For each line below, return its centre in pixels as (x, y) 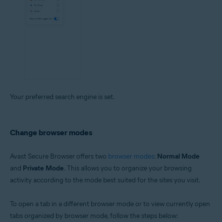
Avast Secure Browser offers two (59, 157)
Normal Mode (178, 157)
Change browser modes (51, 133)
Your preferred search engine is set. (62, 97)
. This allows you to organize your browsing (128, 168)
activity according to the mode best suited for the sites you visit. (105, 180)
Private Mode (43, 168)
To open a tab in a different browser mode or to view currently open (110, 204)
